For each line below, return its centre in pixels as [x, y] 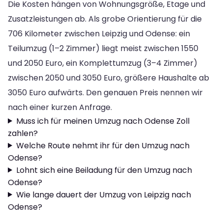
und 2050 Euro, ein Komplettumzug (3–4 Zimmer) [103, 63]
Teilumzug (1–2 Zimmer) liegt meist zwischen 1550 [103, 48]
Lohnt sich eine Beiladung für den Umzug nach [104, 170]
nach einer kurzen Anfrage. [60, 107]
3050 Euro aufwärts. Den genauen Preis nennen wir [105, 92]
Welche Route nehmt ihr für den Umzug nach [103, 145]
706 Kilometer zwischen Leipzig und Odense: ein [99, 33]
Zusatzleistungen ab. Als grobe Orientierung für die [105, 19]
